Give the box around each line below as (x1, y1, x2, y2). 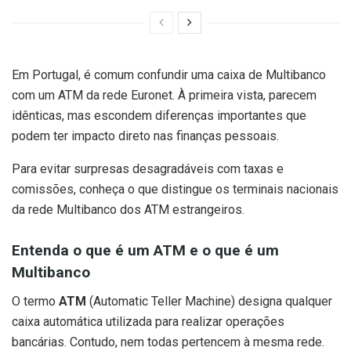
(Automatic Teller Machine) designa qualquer (86, 293, 332, 309)
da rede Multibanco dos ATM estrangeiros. (12, 201, 244, 217)
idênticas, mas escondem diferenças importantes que (12, 107, 306, 123)
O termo (12, 293, 59, 309)
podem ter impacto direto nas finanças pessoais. (12, 128, 279, 143)
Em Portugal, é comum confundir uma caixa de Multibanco (12, 67, 326, 82)
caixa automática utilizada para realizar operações (12, 313, 284, 329)
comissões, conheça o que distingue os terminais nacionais (12, 181, 338, 197)
